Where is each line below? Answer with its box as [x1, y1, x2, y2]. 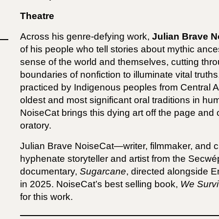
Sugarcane [80, 166, 127, 176]
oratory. [20, 120, 52, 131]
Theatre [20, 11, 55, 21]
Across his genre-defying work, [20, 31, 153, 42]
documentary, [20, 166, 80, 176]
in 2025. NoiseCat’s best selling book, [20, 179, 181, 189]
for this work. [20, 192, 76, 202]
